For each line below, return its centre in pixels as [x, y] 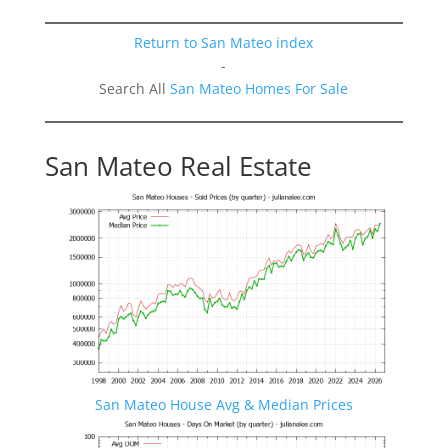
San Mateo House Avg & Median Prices [223, 405]
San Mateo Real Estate [178, 166]
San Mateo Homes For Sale [259, 89]
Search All [135, 89]
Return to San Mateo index [224, 43]
